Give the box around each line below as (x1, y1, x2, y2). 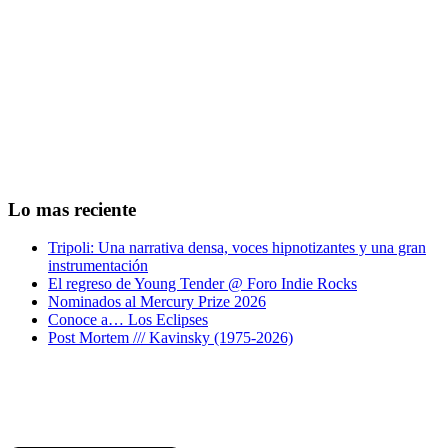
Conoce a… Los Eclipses (48, 311, 208, 329)
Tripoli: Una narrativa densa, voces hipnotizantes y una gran (48, 239, 426, 257)
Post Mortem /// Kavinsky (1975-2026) (48, 329, 293, 347)
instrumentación (48, 257, 148, 275)
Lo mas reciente (8, 198, 136, 220)
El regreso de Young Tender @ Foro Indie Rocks (48, 275, 357, 293)
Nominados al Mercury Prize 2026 (48, 293, 266, 311)
